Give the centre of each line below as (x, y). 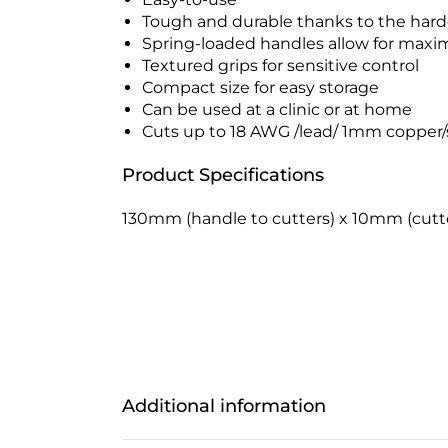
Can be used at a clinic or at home (277, 109)
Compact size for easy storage (260, 87)
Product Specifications (223, 174)
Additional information (224, 405)
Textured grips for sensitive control (280, 65)
